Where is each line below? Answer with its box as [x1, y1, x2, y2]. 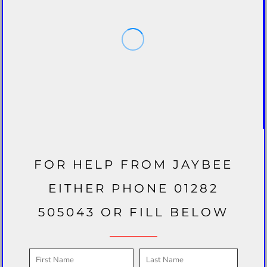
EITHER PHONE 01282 [48, 181, 219, 195]
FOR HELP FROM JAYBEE [34, 157, 233, 172]
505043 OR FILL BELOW [38, 204, 229, 219]
